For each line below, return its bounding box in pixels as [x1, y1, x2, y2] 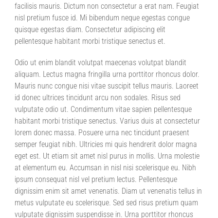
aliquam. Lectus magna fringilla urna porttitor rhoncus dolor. [15, 70, 200, 79]
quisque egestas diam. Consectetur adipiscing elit [15, 25, 165, 34]
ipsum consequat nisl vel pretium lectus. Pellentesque [15, 175, 177, 184]
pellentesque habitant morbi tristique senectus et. [15, 36, 165, 46]
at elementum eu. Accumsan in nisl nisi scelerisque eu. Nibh [15, 163, 196, 172]
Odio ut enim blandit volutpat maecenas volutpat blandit [15, 58, 186, 67]
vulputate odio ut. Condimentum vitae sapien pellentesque [15, 105, 192, 114]
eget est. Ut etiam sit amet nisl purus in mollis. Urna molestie [15, 151, 200, 161]
